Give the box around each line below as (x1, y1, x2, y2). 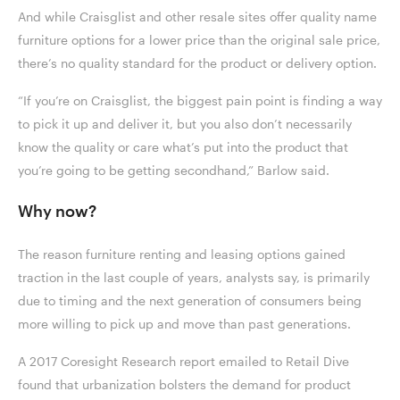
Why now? (18, 201, 101, 221)
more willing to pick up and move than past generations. (18, 316, 354, 332)
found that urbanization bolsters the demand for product (18, 377, 351, 393)
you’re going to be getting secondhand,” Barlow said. (18, 162, 333, 179)
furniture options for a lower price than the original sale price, (18, 32, 380, 48)
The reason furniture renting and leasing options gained (18, 246, 346, 262)
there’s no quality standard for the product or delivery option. (18, 55, 380, 71)
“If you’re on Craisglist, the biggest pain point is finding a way (18, 93, 382, 109)
